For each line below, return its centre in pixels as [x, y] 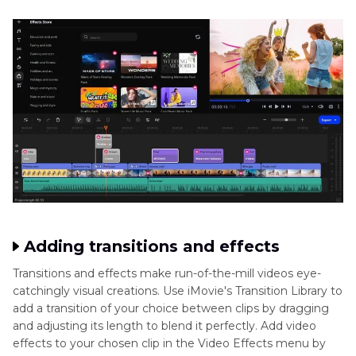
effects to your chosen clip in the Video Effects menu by [169, 343]
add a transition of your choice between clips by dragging [171, 308]
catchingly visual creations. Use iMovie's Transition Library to [178, 290]
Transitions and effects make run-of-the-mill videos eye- [167, 273]
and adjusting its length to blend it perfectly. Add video [164, 325]
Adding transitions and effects [152, 246]
